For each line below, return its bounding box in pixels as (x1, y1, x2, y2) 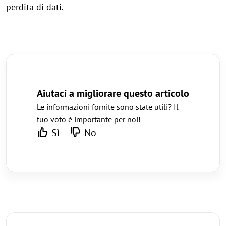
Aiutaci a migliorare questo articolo (37, 86, 189, 100)
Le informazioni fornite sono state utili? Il (37, 101, 179, 112)
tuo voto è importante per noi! (37, 114, 141, 124)
